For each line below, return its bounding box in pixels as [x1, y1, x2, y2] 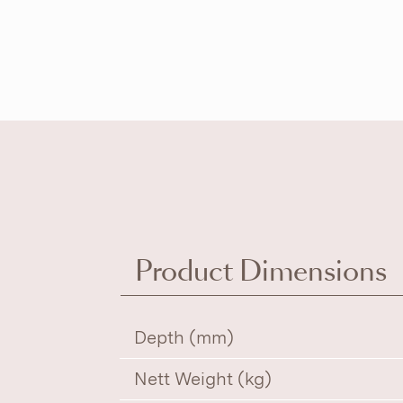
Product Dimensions [135, 252, 388, 291]
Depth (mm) [134, 327, 235, 348]
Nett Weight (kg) [134, 368, 273, 390]
